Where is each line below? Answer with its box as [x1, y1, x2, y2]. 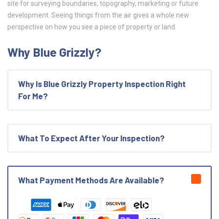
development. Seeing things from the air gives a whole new [7, 11, 189, 20]
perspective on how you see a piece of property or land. [7, 23, 176, 31]
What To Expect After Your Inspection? [18, 133, 165, 143]
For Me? [18, 91, 48, 101]
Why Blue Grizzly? [7, 44, 101, 60]
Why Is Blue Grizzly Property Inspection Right [18, 79, 186, 89]
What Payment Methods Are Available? [18, 175, 164, 185]
